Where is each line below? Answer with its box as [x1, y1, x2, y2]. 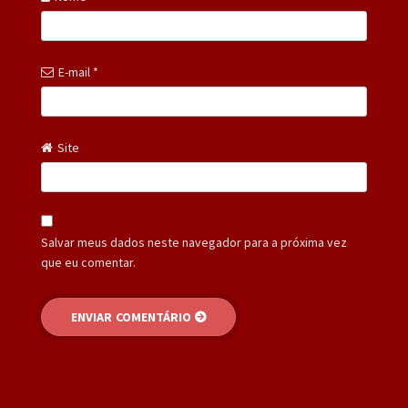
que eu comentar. [40, 254, 136, 271]
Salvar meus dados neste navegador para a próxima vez [40, 234, 347, 251]
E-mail [57, 63, 93, 80]
